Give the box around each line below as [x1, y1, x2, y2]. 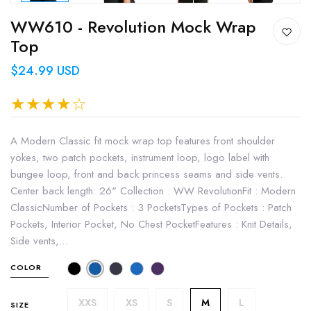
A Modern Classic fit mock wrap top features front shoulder [10, 133, 275, 149]
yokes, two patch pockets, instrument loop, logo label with [10, 149, 269, 165]
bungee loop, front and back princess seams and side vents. [10, 166, 283, 182]
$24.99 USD [10, 61, 80, 80]
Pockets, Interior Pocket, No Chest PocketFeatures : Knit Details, [10, 216, 292, 232]
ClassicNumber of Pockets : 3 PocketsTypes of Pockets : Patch [10, 199, 292, 215]
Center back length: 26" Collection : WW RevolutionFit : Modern [10, 183, 296, 199]
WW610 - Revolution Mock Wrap [10, 14, 255, 39]
